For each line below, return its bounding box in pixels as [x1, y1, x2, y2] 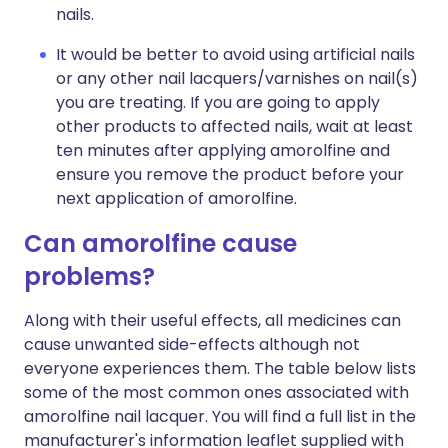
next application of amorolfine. [56, 187, 297, 210]
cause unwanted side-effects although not [24, 333, 360, 356]
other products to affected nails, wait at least [56, 115, 413, 138]
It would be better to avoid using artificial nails [56, 43, 415, 66]
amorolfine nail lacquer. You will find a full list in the [24, 405, 416, 428]
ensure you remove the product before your [56, 163, 404, 186]
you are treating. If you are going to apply [56, 91, 380, 114]
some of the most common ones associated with [24, 381, 409, 404]
